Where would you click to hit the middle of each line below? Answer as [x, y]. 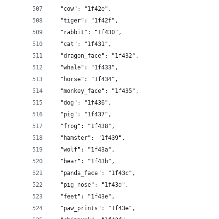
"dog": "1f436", [82, 103]
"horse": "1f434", [86, 79]
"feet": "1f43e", [84, 197]
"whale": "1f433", [86, 67]
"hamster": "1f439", [89, 138]
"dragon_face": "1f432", [96, 56]
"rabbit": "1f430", [88, 32]
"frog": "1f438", [84, 126]
